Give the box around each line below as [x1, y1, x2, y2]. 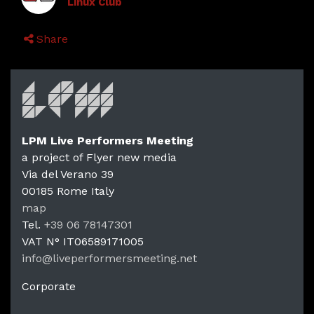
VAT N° [22, 234, 63, 248]
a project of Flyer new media [22, 150, 177, 164]
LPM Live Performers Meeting [22, 133, 193, 147]
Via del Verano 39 [22, 167, 114, 181]
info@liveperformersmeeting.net [22, 251, 197, 265]
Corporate [22, 279, 76, 293]
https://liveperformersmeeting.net [21, 267, 203, 281]
